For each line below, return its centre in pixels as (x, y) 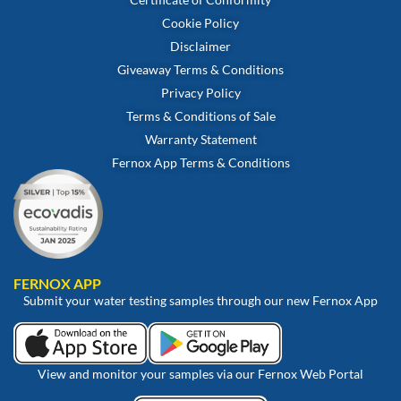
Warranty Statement (200, 139)
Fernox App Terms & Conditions (200, 162)
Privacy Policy (200, 92)
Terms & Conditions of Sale (200, 115)
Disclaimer (200, 46)
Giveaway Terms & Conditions (200, 69)
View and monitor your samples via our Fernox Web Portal (200, 373)
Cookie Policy (200, 22)
